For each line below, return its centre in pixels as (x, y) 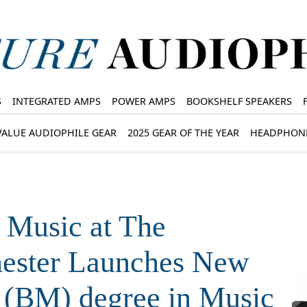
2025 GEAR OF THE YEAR (183, 132)
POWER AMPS (143, 101)
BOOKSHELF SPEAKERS (239, 101)
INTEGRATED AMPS (56, 101)
